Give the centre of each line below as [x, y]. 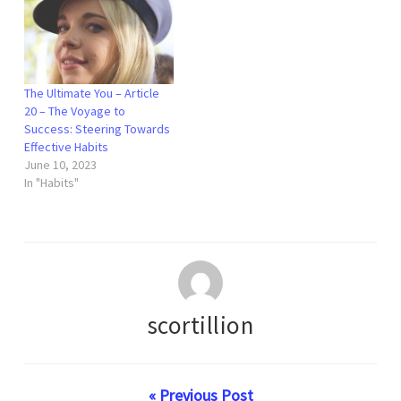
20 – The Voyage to [75, 111]
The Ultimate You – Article [92, 94]
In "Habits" [51, 183]
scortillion [200, 325]
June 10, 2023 [60, 165]
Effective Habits [66, 147]
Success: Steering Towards [97, 129]
